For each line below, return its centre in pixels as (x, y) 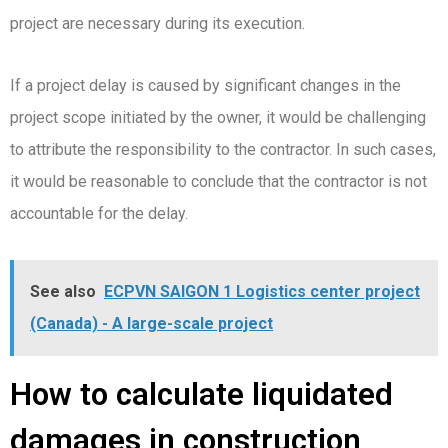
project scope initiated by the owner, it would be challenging (218, 117)
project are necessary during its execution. (157, 23)
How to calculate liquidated (201, 394)
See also (63, 291)
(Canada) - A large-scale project (151, 323)
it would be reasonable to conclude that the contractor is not (218, 181)
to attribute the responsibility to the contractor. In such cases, (223, 149)
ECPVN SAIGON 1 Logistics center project (262, 291)
